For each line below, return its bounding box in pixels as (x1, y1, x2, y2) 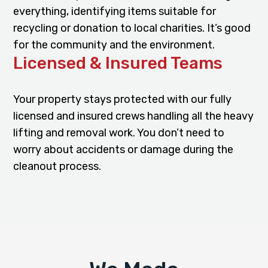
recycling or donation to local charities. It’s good (13, 21, 251, 35)
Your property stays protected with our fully (13, 92, 232, 106)
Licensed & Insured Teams (13, 53, 223, 73)
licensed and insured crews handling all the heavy (13, 109, 254, 123)
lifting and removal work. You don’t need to (13, 126, 225, 139)
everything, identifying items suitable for (13, 4, 217, 18)
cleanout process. (13, 159, 102, 173)
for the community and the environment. (13, 38, 215, 51)
